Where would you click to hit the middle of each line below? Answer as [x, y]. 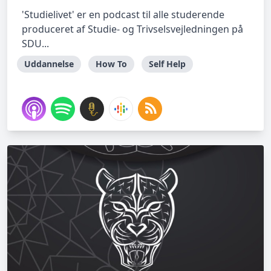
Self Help [167, 64]
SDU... [35, 44]
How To [111, 64]
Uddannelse [49, 64]
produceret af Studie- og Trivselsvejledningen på [132, 29]
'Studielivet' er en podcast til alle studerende [123, 15]
